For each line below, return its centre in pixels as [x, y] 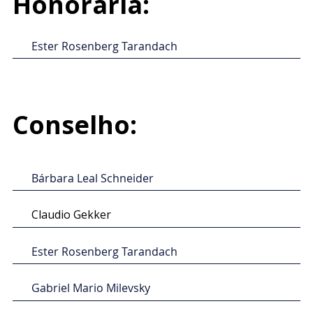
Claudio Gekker [71, 215]
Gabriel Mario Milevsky [90, 288]
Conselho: [74, 125]
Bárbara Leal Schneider [92, 178]
